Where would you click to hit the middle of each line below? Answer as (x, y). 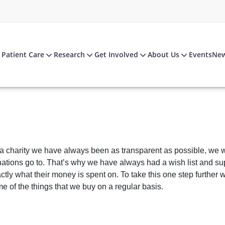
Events (200, 54)
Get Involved (116, 54)
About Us (163, 54)
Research (69, 54)
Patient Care (23, 54)
